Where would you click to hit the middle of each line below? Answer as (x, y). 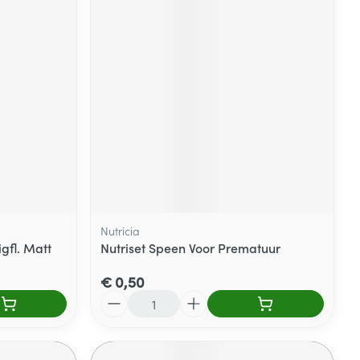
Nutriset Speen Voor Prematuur (191, 247)
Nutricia (121, 230)
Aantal (119, 297)
